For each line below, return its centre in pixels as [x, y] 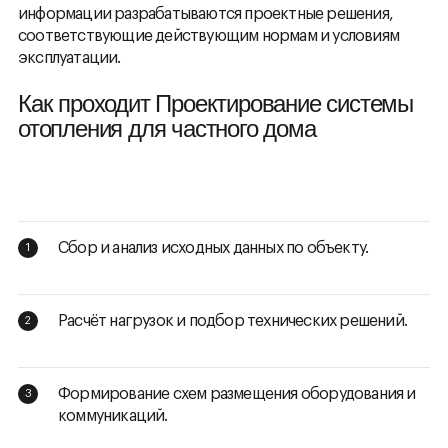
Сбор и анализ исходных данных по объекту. [216, 248]
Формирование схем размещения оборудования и [237, 394]
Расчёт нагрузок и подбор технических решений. [236, 321]
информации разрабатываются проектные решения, [206, 14]
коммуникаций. [116, 416]
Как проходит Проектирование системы [215, 104]
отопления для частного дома [167, 129]
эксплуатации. [69, 58]
